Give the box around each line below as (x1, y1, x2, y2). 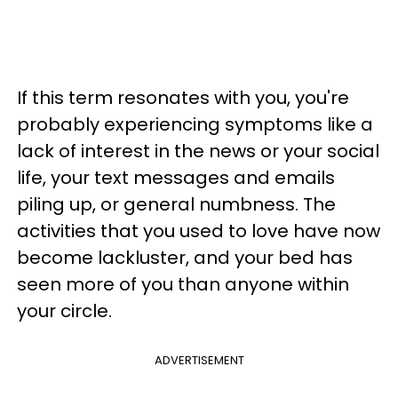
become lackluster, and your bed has (17, 245, 353, 270)
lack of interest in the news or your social (17, 139, 379, 163)
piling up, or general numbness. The (17, 192, 336, 217)
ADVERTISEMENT (154, 352, 244, 369)
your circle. (17, 298, 116, 323)
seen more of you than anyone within (17, 272, 349, 297)
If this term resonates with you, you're (17, 85, 349, 110)
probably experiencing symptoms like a (17, 112, 373, 137)
